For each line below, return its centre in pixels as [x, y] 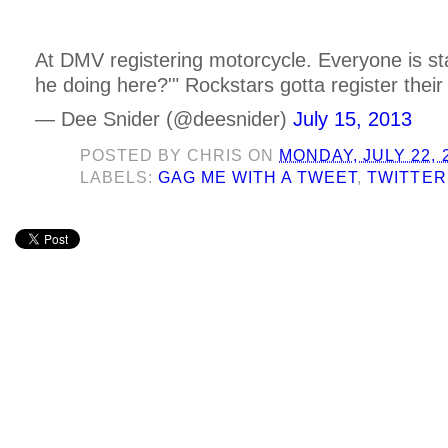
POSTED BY [134, 156]
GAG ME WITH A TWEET [258, 178]
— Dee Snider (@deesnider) [164, 119]
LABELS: [119, 178]
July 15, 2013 [352, 119]
